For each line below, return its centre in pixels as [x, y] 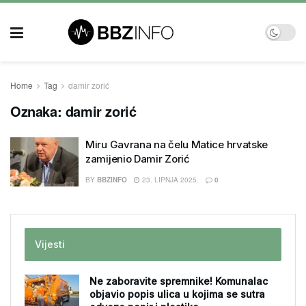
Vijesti [50, 244]
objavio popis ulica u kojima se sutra [177, 294]
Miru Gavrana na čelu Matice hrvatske [177, 144]
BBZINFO [112, 180]
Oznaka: [38, 111]
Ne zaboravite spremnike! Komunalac [179, 281]
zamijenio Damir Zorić [138, 159]
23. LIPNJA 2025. [169, 180]
